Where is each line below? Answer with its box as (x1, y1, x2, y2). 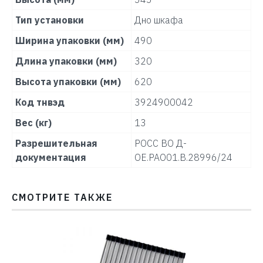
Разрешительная (15, 137, 97, 150)
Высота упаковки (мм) (15, 76, 121, 88)
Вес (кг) (15, 117, 52, 129)
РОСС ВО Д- (134, 137, 187, 150)
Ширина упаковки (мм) (15, 35, 124, 47)
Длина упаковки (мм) (15, 55, 117, 68)
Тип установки (15, 14, 84, 26)
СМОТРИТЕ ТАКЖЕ (12, 191, 113, 204)
